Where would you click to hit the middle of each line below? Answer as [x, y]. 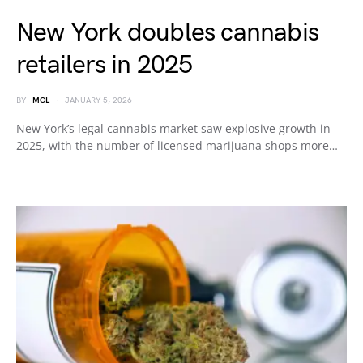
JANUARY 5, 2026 [98, 100]
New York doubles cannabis [168, 32]
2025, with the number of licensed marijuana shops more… [177, 145]
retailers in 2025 [105, 65]
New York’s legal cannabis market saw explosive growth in [173, 128]
